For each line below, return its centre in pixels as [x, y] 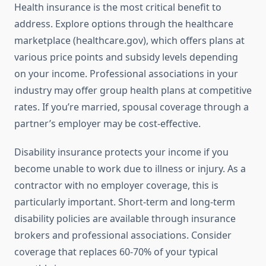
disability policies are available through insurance [125, 219]
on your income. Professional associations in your [126, 74]
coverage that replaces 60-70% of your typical [116, 252]
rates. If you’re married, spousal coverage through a [132, 107]
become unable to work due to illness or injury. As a [130, 169]
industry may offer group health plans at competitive [133, 91]
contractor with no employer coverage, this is [116, 186]
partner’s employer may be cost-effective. [107, 124]
